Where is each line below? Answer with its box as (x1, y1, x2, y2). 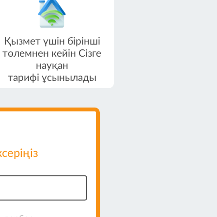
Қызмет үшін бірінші (3, 36, 100, 46)
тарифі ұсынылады (7, 73, 96, 83)
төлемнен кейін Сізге (2, 48, 101, 59)
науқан (35, 61, 68, 71)
